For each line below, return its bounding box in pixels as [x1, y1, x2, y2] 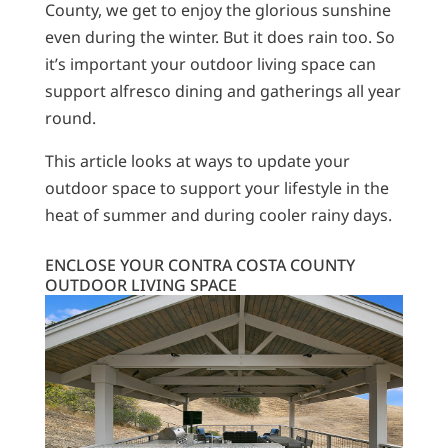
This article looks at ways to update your [44, 150, 350, 173]
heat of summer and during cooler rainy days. [44, 204, 392, 227]
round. [44, 107, 96, 130]
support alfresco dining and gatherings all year [44, 80, 401, 103]
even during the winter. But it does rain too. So [44, 26, 395, 49]
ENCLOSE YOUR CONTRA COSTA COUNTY [44, 254, 355, 277]
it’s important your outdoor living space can [44, 53, 376, 76]
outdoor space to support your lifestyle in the [44, 177, 389, 200]
